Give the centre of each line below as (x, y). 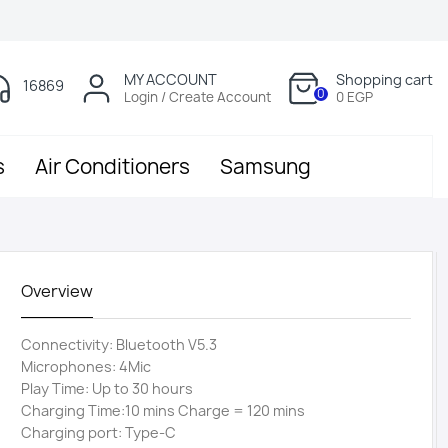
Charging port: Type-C (99, 432)
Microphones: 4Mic (86, 366)
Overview (57, 291)
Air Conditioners (112, 166)
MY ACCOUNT (170, 79)
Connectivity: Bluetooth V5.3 (119, 344)
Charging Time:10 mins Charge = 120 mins (163, 410)
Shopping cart (384, 79)
